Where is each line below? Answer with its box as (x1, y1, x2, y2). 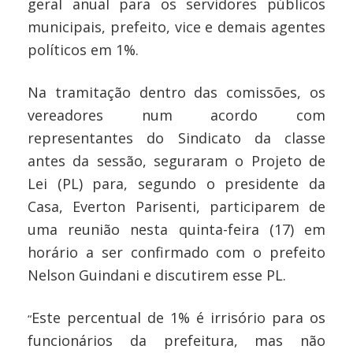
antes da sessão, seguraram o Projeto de (28, 150, 325, 170)
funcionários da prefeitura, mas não (28, 330, 325, 350)
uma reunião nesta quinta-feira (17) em (28, 219, 325, 239)
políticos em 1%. (28, 39, 139, 59)
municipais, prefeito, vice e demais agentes (28, 17, 325, 36)
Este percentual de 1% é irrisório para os (32, 307, 325, 327)
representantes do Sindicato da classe (28, 128, 325, 147)
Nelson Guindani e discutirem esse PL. (28, 265, 286, 284)
